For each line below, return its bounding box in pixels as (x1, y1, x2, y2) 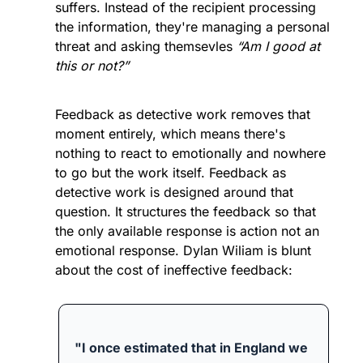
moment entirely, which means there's (55, 126, 285, 143)
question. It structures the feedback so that (55, 203, 316, 220)
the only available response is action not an (55, 223, 319, 240)
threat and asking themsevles (55, 38, 237, 55)
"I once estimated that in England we (75, 340, 308, 357)
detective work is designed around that (55, 184, 293, 201)
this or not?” (55, 58, 129, 75)
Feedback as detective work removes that (55, 106, 310, 123)
